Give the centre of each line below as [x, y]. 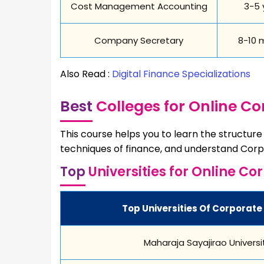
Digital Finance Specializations [181, 74]
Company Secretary [139, 40]
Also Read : [86, 74]
